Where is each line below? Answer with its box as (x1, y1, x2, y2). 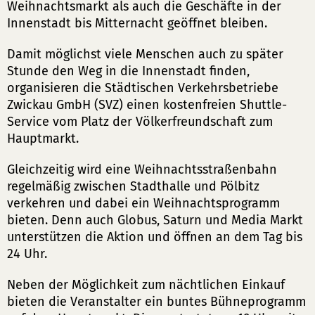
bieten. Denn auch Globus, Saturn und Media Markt (7, 212, 303, 228)
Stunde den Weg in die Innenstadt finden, (7, 63, 250, 79)
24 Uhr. (7, 246, 47, 262)
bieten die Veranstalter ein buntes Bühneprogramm (7, 294, 306, 309)
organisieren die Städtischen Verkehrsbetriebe (7, 80, 278, 96)
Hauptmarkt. (7, 131, 79, 146)
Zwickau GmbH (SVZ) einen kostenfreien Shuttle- (7, 97, 287, 112)
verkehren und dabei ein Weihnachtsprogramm (7, 195, 280, 211)
